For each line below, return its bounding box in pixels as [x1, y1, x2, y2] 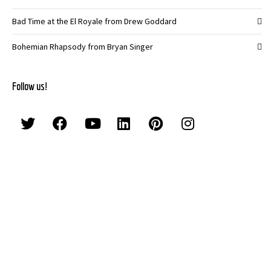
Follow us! [12, 80, 48, 93]
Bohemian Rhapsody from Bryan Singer [12, 41, 153, 53]
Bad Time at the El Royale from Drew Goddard [12, 16, 177, 27]
